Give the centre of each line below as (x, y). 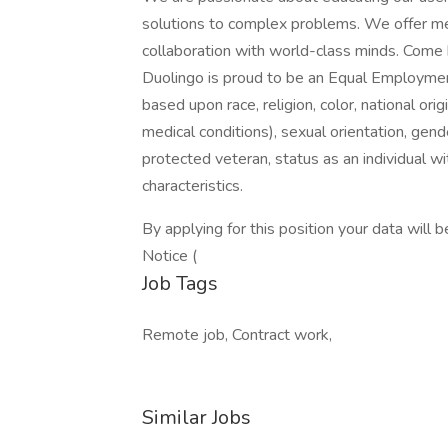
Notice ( (169, 256)
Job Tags (180, 283)
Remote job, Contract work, (237, 335)
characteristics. (192, 186)
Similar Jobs (196, 417)
